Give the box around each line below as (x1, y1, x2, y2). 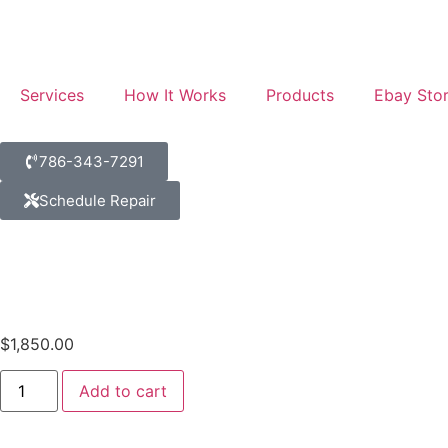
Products (266, 85, 334, 105)
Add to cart (79, 381, 168, 402)
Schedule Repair (39, 191, 156, 210)
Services (20, 85, 84, 105)
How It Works (124, 85, 226, 105)
